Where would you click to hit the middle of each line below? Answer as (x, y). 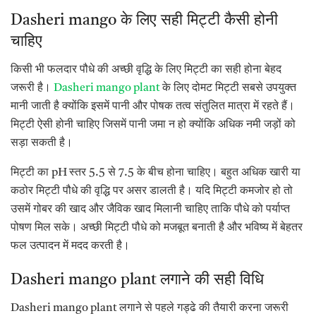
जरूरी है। (32, 88)
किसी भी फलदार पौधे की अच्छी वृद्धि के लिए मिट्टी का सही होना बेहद (146, 69)
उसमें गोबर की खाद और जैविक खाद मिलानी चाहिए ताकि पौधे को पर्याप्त (150, 209)
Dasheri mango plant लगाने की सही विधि (137, 281)
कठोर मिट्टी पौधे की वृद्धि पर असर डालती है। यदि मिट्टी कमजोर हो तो (152, 191)
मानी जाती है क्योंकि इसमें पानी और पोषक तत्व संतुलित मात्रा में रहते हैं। (153, 106)
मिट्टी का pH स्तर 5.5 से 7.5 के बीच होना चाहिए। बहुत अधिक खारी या (156, 172)
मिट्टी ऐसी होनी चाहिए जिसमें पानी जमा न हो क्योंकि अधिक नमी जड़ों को (153, 124)
